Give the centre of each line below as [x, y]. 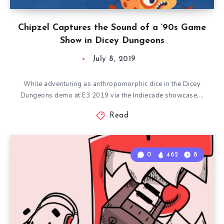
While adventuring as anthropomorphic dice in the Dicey [112, 84]
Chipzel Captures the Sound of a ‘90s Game [112, 28]
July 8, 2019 [114, 59]
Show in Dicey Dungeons [112, 41]
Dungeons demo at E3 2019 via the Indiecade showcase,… [112, 95]
